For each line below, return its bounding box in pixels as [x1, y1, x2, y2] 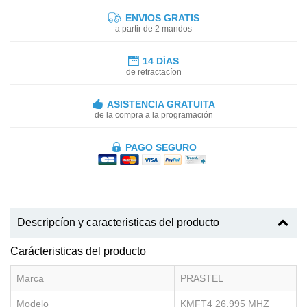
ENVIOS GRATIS [122, 12, 199, 23]
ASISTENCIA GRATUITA [106, 98, 215, 110]
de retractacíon [125, 66, 182, 77]
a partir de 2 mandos [115, 23, 192, 34]
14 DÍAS [143, 55, 179, 66]
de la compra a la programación [94, 110, 213, 120]
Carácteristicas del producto [10, 245, 146, 257]
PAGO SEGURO [125, 141, 197, 153]
